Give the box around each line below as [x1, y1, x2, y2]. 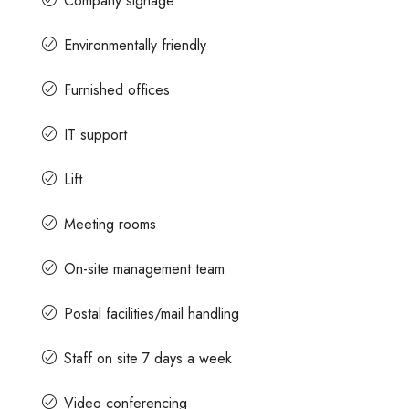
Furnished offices [64, 79, 171, 100]
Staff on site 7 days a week [64, 347, 233, 369]
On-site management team [64, 257, 225, 279]
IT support [64, 123, 128, 145]
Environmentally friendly [64, 34, 207, 56]
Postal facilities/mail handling [64, 302, 240, 324]
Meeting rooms [64, 213, 157, 235]
